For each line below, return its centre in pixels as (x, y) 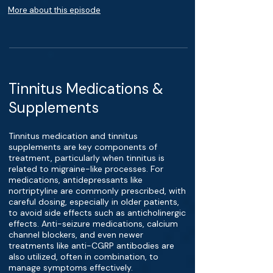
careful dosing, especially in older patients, (94, 202)
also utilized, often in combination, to (83, 257)
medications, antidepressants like (76, 180)
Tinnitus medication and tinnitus (73, 136)
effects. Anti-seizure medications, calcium (93, 224)
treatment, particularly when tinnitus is (87, 158)
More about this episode (54, 10)
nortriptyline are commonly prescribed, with (97, 191)
